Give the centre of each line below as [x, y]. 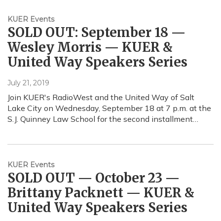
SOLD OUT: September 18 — [96, 33]
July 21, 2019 [28, 83]
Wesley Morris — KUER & [90, 47]
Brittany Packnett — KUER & [101, 193]
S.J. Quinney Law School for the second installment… [103, 119]
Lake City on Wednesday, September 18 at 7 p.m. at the [109, 108]
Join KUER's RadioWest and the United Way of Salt [101, 97]
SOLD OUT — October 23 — [93, 178]
